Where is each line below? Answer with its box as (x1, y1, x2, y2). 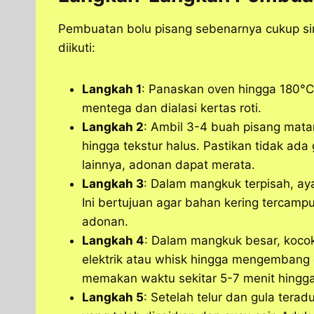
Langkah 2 (82, 120, 144, 135)
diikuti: (58, 41, 95, 55)
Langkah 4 (82, 233, 144, 248)
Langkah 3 (82, 177, 144, 191)
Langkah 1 (82, 82, 142, 97)
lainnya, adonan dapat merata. (82, 158, 255, 172)
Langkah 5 (82, 290, 144, 305)
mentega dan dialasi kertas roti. (82, 101, 261, 116)
